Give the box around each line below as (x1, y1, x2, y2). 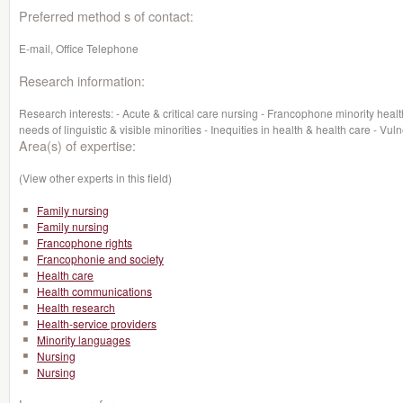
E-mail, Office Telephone (19, 40, 139, 56)
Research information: (19, 71, 145, 90)
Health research (37, 300, 115, 315)
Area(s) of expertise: (19, 136, 136, 155)
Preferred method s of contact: (19, 6, 193, 25)
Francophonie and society (37, 251, 164, 266)
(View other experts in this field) (19, 170, 172, 185)
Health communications (37, 283, 152, 299)
